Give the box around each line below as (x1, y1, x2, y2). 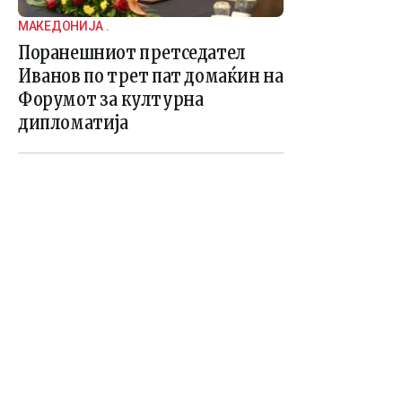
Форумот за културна (18, 88, 204, 111)
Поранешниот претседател (18, 41, 246, 65)
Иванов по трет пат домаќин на (18, 65, 284, 88)
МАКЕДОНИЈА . (18, 19, 109, 34)
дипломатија (18, 111, 128, 135)
